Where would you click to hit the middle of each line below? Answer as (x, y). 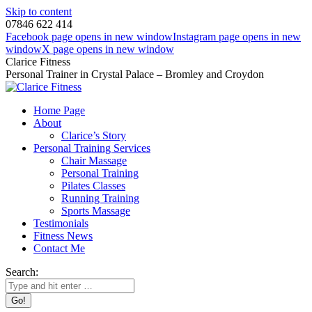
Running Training (100, 198)
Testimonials (61, 223)
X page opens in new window (108, 49)
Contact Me (59, 248)
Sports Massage (96, 211)
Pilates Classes (93, 186)
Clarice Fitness (38, 62)
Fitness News (63, 236)
